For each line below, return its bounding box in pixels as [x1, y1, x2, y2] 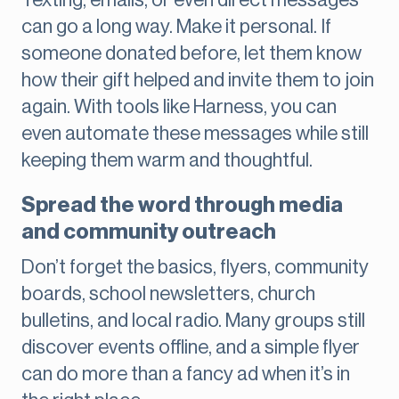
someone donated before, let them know [21, 44, 362, 64]
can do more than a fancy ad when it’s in [21, 364, 350, 385]
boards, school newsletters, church [21, 284, 315, 305]
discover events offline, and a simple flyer [21, 338, 360, 358]
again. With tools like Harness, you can [21, 97, 337, 118]
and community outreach [21, 221, 276, 243]
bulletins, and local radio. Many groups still [21, 311, 365, 331]
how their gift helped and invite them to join [21, 70, 374, 91]
